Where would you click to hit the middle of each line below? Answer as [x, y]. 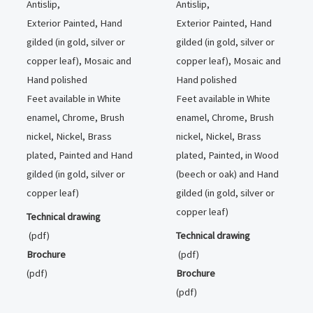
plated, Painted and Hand [79, 155]
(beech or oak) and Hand [227, 174]
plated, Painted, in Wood [227, 155]
